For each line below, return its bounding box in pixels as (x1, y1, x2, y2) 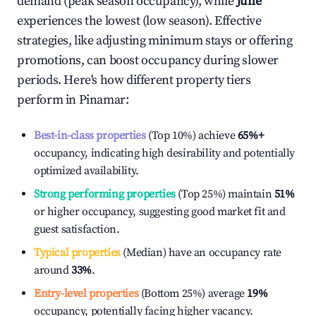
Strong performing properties (34, 187, 176, 201)
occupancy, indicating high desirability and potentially (34, 146, 296, 160)
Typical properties (34, 245, 121, 260)
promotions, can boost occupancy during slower (17, 52, 279, 68)
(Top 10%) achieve (145, 128, 236, 142)
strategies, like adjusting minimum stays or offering (17, 32, 293, 49)
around (34, 263, 72, 277)
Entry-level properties (34, 286, 139, 300)
